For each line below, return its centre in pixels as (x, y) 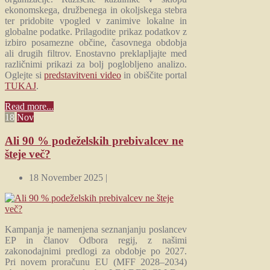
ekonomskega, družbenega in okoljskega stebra (96, 10)
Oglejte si (25, 75)
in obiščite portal (154, 75)
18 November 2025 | (68, 177)
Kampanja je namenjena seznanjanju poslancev (96, 229)
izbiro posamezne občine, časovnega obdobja (96, 43)
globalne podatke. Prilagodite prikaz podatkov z (96, 32)
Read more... (29, 107)
